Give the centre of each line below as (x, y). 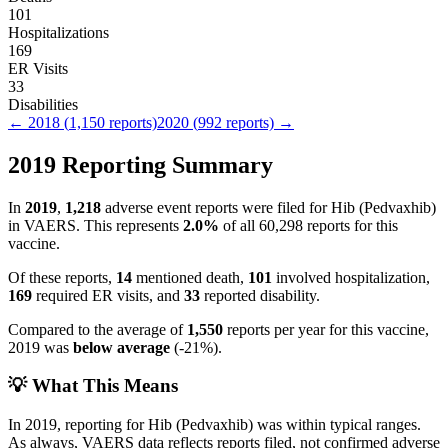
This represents (131, 225)
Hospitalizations (58, 32)
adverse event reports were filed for (216, 207)
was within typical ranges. (337, 425)
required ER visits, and (108, 295)
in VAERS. (44, 225)
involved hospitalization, (351, 277)
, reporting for (102, 425)
